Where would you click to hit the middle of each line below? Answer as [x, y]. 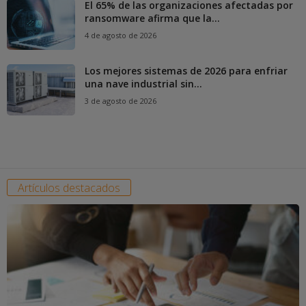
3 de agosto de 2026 [121, 101]
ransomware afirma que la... [152, 18]
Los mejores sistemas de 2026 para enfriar [186, 71]
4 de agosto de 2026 [121, 36]
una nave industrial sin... [143, 84]
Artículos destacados [69, 188]
